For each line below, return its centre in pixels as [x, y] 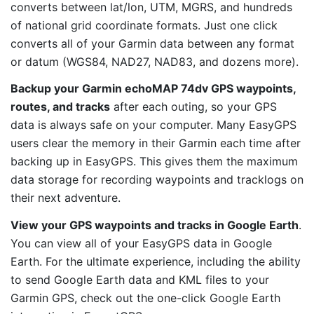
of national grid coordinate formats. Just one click [144, 25]
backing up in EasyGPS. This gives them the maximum [154, 162]
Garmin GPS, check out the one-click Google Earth [145, 298]
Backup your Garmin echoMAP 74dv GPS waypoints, [153, 89]
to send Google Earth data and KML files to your [140, 280]
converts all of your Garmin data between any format [152, 43]
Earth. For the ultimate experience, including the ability [156, 262]
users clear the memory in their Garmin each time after [156, 143]
